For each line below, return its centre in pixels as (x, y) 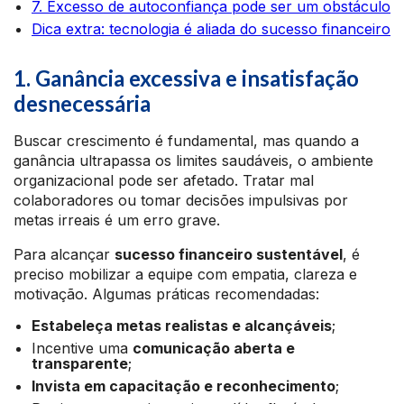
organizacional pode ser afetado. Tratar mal (164, 180)
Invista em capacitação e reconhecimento (184, 386)
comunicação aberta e (214, 348)
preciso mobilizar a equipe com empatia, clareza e (185, 274)
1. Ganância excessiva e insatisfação (186, 78)
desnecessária (82, 103)
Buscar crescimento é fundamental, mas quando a (186, 141)
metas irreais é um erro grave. (117, 220)
